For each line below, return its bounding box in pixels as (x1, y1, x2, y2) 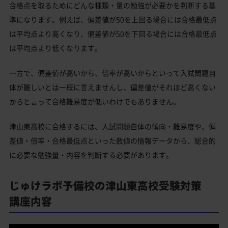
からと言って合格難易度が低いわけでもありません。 (9, 96, 180, 106)
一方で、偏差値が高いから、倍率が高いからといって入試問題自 (9, 67, 216, 78)
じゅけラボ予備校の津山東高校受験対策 (9, 177, 212, 193)
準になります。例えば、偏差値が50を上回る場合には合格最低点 (9, 14, 217, 24)
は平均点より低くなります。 (9, 42, 102, 53)
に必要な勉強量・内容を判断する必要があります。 (9, 149, 173, 160)
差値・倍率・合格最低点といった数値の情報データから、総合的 (9, 135, 216, 146)
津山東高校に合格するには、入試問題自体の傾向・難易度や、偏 (9, 121, 216, 131)
